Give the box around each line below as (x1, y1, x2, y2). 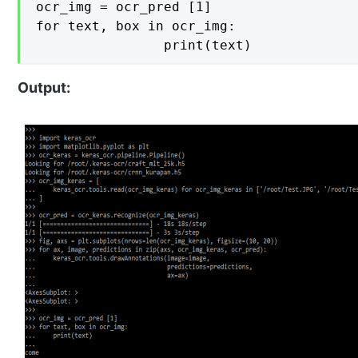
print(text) (164, 37, 253, 53)
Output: (18, 78, 71, 96)
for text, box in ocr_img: (36, 18, 237, 34)
